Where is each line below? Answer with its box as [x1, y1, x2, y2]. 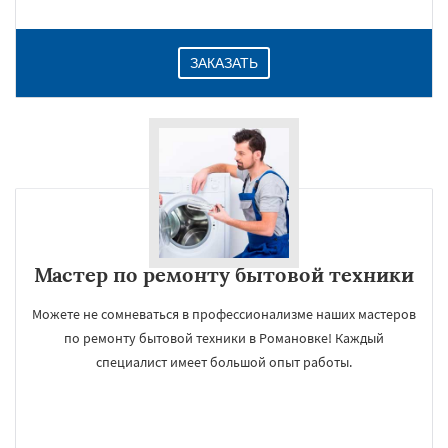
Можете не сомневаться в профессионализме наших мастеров [32, 305, 416, 323]
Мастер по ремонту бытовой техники [34, 262, 414, 287]
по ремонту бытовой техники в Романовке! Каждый [64, 329, 384, 347]
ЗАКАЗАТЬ [190, 55, 258, 71]
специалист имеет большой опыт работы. [96, 353, 352, 371]
